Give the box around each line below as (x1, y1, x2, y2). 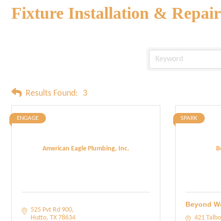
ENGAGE (17, 115, 38, 121)
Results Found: (26, 89, 78, 98)
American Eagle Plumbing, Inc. (42, 145, 129, 152)
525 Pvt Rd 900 (30, 206, 72, 214)
